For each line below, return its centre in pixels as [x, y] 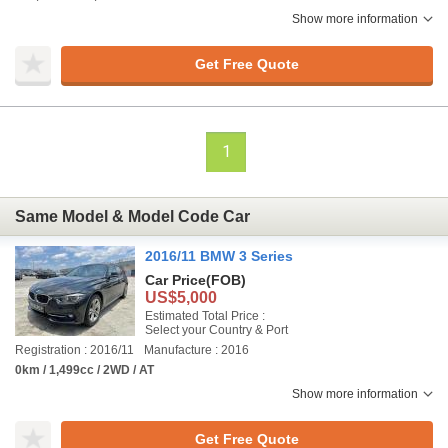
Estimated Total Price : [205, 316]
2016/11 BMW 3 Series [219, 256]
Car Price [175, 280]
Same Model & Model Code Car [132, 216]
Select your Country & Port [216, 330]
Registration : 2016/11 [74, 350]
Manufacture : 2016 [196, 350]
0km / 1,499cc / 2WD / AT [84, 370]
